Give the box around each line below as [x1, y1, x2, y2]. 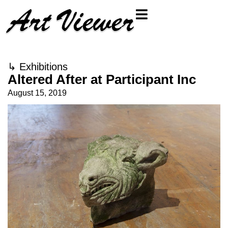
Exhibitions [19, 61, 68, 72]
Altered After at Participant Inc [8, 72, 196, 87]
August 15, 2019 [8, 89, 67, 97]
